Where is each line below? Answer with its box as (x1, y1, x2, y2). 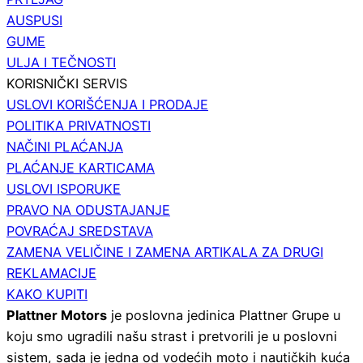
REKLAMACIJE (6, 265, 96, 282)
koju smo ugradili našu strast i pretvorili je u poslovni (6, 328, 337, 345)
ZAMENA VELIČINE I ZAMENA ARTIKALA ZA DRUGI (6, 244, 323, 261)
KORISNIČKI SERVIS (6, 75, 127, 92)
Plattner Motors (6, 307, 107, 324)
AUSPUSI (6, 12, 62, 29)
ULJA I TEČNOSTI (6, 54, 116, 71)
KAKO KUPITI (6, 286, 88, 303)
